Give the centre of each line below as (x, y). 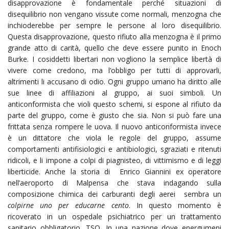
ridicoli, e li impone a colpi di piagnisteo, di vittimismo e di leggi (114, 160)
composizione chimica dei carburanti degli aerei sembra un (114, 194)
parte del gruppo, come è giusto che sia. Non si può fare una (114, 115)
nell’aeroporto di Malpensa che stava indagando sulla (114, 182)
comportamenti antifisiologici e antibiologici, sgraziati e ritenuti (114, 149)
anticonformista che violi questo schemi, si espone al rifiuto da (114, 104)
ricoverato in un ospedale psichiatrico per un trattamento (114, 216)
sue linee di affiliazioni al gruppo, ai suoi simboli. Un (114, 93)
